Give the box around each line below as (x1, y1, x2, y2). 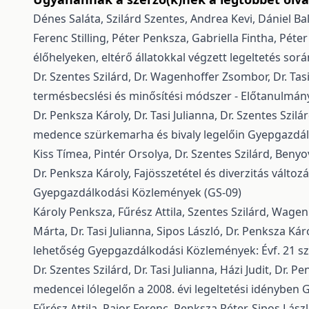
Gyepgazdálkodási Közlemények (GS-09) (33, 185, 241, 200)
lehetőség (33, 243, 88, 258)
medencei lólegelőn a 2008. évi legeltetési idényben (33, 281, 302, 297)
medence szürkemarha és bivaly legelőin (33, 127, 248, 142)
